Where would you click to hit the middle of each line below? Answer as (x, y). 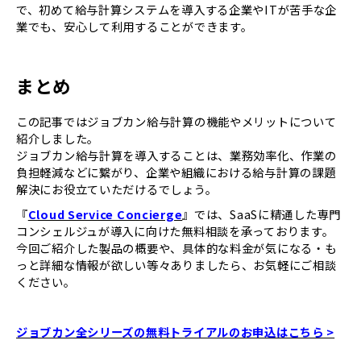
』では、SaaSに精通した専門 (262, 214)
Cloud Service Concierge (105, 214)
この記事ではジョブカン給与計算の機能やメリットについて (176, 121)
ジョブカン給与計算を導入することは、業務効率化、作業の (176, 155)
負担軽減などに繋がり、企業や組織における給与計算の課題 (176, 172)
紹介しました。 (58, 138)
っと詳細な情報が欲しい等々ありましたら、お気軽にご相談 (176, 264)
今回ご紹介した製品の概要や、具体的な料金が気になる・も (176, 247)
